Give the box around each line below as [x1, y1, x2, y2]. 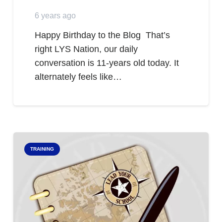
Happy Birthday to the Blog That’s [35, 30, 170, 41]
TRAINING [30, 146, 54, 152]
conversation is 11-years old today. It [35, 58, 179, 68]
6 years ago [35, 10, 76, 20]
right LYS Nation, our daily [35, 44, 138, 55]
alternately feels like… [35, 72, 122, 82]
